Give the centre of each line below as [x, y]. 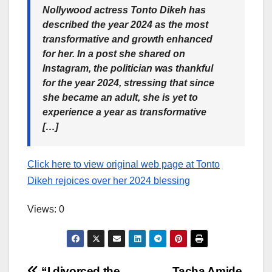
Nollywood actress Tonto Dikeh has [124, 10]
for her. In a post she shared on [114, 54]
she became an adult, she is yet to [120, 98]
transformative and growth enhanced [127, 39]
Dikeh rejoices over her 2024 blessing [109, 181]
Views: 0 [46, 209]
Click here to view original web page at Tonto [124, 165]
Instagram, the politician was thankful [128, 69]
